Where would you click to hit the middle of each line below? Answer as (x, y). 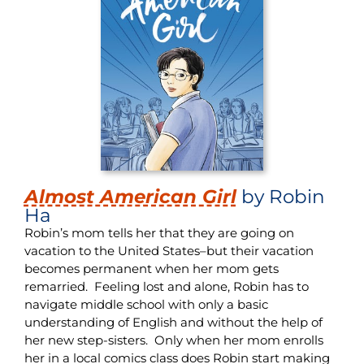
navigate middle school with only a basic (146, 304)
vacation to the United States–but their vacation (169, 250)
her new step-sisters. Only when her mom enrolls (173, 340)
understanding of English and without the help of (173, 322)
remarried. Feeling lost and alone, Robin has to (166, 286)
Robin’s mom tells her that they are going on (159, 232)
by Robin (283, 196)
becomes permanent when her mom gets (151, 268)
